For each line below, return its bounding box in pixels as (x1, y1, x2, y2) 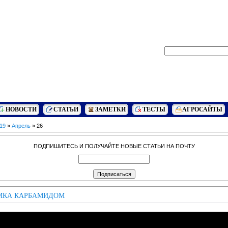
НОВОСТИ (6, 106, 37, 113)
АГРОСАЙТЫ (182, 106, 222, 113)
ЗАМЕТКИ (95, 106, 126, 113)
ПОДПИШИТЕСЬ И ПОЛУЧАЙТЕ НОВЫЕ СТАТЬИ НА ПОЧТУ (33, 143, 195, 149)
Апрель (12, 123, 31, 129)
